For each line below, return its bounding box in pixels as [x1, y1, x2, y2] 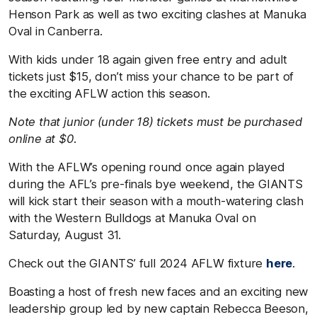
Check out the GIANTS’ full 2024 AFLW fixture [8, 255, 266, 270]
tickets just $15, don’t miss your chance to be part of [8, 69, 294, 83]
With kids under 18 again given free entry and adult [8, 52, 287, 67]
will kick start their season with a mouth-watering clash [8, 193, 304, 208]
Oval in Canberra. [8, 23, 103, 38]
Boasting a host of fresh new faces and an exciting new [8, 284, 309, 299]
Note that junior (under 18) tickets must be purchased [8, 114, 302, 129]
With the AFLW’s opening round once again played [8, 159, 285, 174]
